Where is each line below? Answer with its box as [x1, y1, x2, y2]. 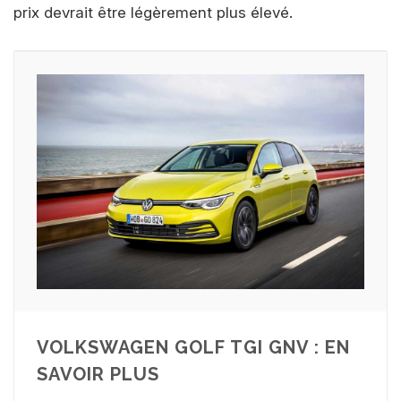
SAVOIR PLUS [37, 363, 159, 385]
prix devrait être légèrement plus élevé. [13, 4, 293, 22]
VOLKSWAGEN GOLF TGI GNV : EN [37, 336, 350, 358]
